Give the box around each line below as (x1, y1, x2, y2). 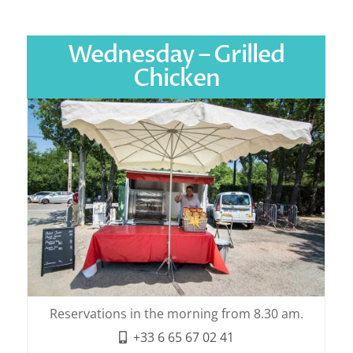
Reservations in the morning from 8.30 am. (49, 304, 303, 322)
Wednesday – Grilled (68, 38, 285, 71)
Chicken (132, 61, 220, 95)
